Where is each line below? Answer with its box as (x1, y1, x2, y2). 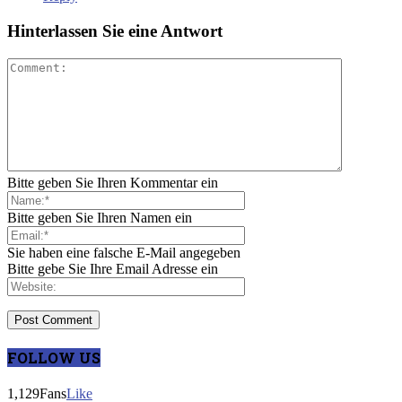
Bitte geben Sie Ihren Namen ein (7, 209, 192, 225)
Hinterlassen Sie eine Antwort (7, 22, 223, 41)
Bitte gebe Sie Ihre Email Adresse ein (7, 260, 218, 276)
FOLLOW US (7, 348, 100, 368)
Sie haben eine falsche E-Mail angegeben (7, 244, 240, 260)
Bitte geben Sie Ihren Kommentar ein (7, 174, 218, 190)
